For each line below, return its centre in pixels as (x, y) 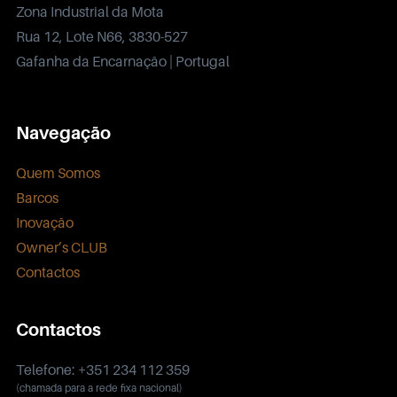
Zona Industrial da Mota (90, 11)
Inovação (44, 222)
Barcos (37, 197)
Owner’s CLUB (61, 247)
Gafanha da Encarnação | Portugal (122, 61)
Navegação (63, 132)
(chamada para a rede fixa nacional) (99, 387)
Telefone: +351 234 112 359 (102, 369)
